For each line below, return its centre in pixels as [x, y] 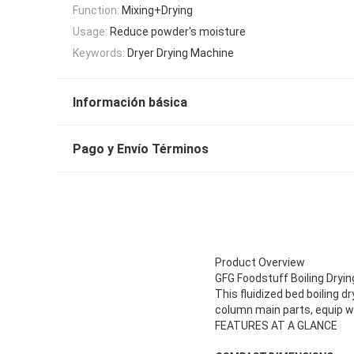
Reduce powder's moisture [178, 31]
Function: [96, 10]
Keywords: [99, 53]
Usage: [90, 31]
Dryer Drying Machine [181, 53]
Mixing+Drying [157, 10]
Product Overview [260, 263]
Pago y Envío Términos [141, 149]
